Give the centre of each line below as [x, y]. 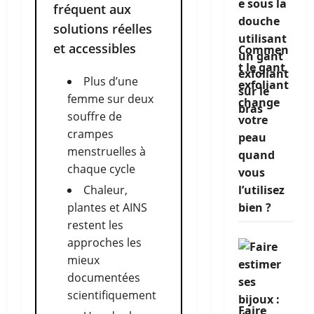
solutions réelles [103, 29]
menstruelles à [107, 151]
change [259, 102]
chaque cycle [101, 169]
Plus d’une [111, 81]
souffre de [95, 116]
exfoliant [263, 85]
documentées [104, 278]
